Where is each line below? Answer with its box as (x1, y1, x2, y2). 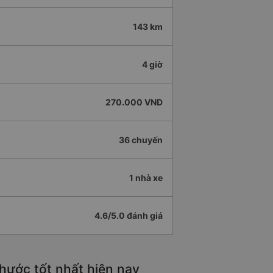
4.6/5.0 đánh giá (94, 210, 163, 221)
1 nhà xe (129, 172, 163, 183)
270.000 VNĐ (105, 97, 163, 107)
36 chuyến (119, 135, 163, 145)
